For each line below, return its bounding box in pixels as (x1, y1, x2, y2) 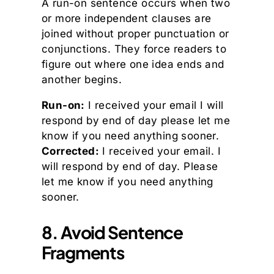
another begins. (42, 73, 122, 86)
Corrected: (42, 145, 99, 158)
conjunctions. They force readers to (42, 43, 226, 56)
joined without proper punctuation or (42, 28, 229, 40)
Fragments (42, 242, 125, 264)
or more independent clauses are (42, 12, 212, 25)
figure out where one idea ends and (42, 58, 224, 71)
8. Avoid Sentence (42, 221, 183, 243)
